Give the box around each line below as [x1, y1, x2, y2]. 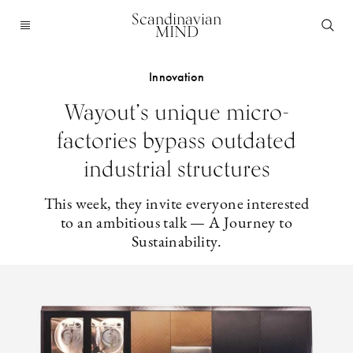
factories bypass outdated [57, 127, 296, 154]
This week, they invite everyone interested [43, 197, 310, 213]
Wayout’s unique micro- [64, 98, 289, 125]
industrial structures [83, 155, 270, 182]
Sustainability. [131, 235, 221, 251]
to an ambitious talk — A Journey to [61, 216, 292, 232]
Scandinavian [132, 9, 221, 28]
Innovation [148, 69, 205, 85]
